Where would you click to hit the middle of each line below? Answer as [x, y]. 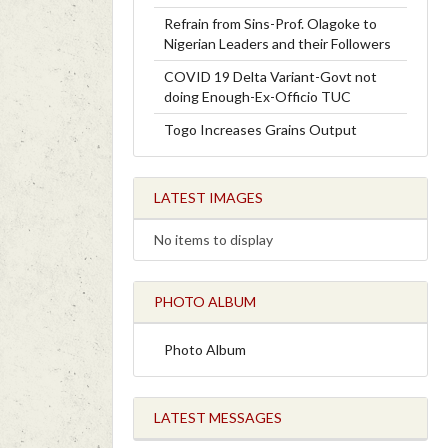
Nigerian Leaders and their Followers [277, 43]
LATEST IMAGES [208, 197]
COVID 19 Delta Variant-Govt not [270, 76]
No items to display [213, 239]
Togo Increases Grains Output [260, 129]
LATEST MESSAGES [218, 417]
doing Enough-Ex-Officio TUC [257, 96]
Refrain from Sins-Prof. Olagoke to [270, 23]
